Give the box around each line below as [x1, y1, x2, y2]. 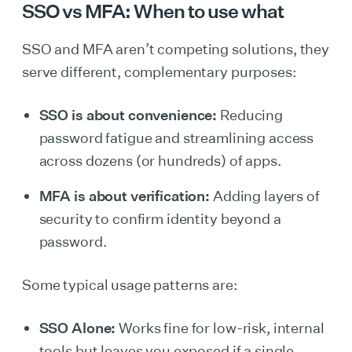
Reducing [217, 106, 284, 123]
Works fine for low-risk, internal [115, 319, 324, 336]
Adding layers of [210, 187, 320, 204]
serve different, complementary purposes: [22, 63, 296, 80]
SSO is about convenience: [38, 106, 218, 123]
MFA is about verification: [38, 187, 211, 204]
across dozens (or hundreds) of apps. [38, 152, 281, 169]
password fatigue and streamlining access [38, 129, 314, 146]
